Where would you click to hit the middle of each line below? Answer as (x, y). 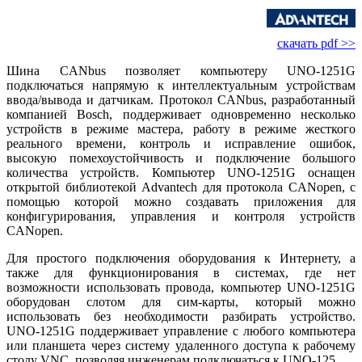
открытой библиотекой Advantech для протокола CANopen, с (181, 187)
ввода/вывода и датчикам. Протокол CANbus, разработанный (181, 100)
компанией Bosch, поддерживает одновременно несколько (181, 115)
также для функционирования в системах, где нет (181, 273)
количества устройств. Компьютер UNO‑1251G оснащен (181, 173)
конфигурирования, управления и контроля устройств (181, 217)
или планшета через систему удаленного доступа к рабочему (181, 346)
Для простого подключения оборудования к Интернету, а (181, 259)
